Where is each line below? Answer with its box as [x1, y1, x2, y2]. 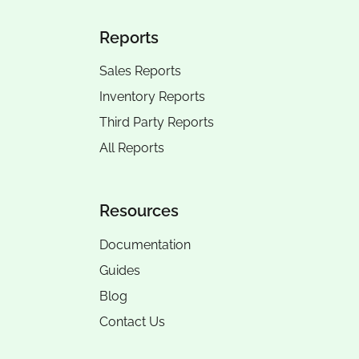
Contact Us [99, 313, 165, 329]
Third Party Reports [99, 115, 214, 130]
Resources [99, 201, 179, 221]
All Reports [99, 139, 164, 155]
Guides [99, 262, 140, 278]
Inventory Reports [99, 89, 205, 105]
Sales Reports [99, 63, 181, 79]
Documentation [99, 236, 191, 252]
